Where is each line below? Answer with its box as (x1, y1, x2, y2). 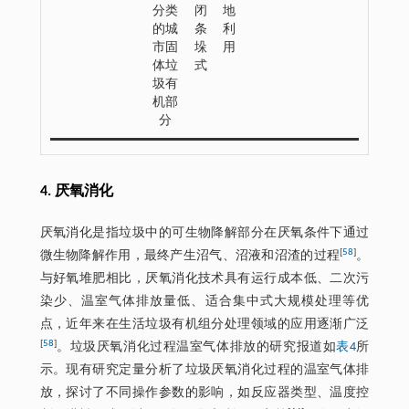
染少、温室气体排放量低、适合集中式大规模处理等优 (39, 294, 370, 309)
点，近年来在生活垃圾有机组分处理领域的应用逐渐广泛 (39, 317, 370, 331)
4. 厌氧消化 (39, 184, 113, 199)
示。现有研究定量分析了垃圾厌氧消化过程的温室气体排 (39, 362, 370, 377)
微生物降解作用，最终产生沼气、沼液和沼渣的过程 (39, 248, 341, 263)
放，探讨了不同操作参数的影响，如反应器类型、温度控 (39, 385, 370, 400)
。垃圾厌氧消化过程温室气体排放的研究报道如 (56, 340, 337, 354)
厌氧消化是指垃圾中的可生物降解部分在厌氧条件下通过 (39, 225, 370, 240)
